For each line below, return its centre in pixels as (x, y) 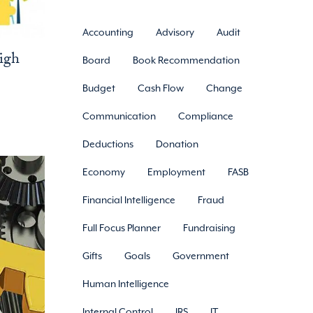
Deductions (108, 144)
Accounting (108, 32)
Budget (99, 88)
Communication (119, 116)
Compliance (206, 116)
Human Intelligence (126, 284)
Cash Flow (161, 88)
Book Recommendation (187, 60)
